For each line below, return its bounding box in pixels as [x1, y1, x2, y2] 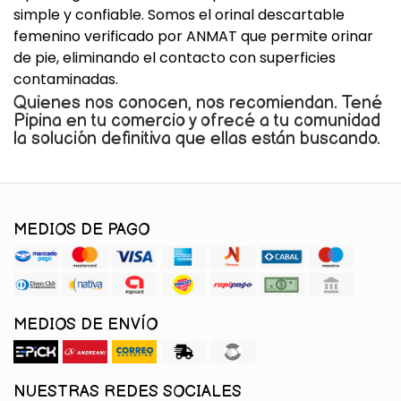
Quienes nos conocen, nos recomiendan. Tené [13, 92, 382, 114]
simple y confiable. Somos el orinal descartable [13, 4, 345, 25]
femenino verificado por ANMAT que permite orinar [13, 26, 373, 47]
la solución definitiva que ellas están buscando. [13, 128, 380, 149]
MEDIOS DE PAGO [13, 220, 149, 239]
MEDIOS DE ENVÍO [13, 315, 158, 334]
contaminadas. [13, 69, 118, 90]
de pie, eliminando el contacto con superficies [13, 47, 336, 68]
